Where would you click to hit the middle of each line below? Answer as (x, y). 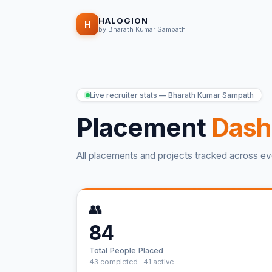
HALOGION (124, 20)
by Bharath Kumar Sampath (142, 29)
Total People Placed (127, 251)
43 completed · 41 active (131, 262)
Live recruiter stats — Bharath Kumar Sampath (172, 95)
